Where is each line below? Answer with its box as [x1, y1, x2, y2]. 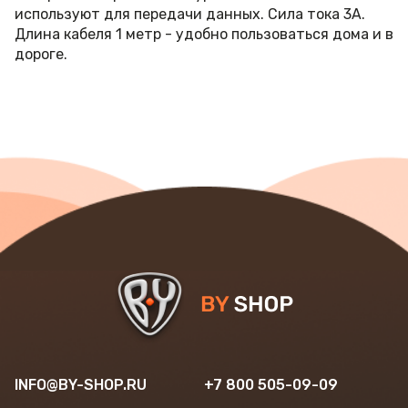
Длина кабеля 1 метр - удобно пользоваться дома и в [15, 25, 393, 43]
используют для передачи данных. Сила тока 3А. [15, 5, 365, 23]
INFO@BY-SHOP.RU [15, 376, 147, 393]
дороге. [15, 46, 67, 63]
